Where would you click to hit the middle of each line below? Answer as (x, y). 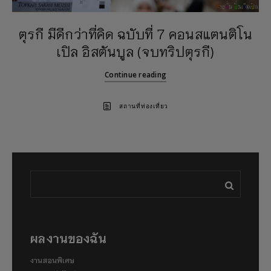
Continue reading (135, 74)
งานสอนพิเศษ (52, 260)
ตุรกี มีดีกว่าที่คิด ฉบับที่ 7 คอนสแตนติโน (135, 33)
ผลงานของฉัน (69, 237)
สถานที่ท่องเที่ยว (144, 106)
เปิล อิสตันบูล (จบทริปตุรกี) (135, 51)
